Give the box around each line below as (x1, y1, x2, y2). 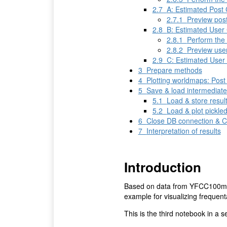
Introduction (124, 158, 201, 177)
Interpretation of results (146, 126, 221, 136)
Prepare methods (146, 65, 202, 75)
